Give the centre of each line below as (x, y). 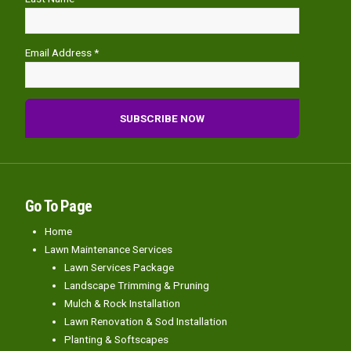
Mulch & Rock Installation (122, 304)
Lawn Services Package (119, 268)
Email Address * (62, 52)
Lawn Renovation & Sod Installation (146, 322)
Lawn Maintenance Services (109, 250)
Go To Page (58, 206)
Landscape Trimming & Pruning (137, 286)
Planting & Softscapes (116, 340)
